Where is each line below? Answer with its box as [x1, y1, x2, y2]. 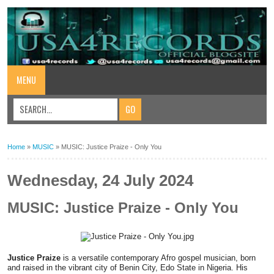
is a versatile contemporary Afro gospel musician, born [61, 253, 256, 262]
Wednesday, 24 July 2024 [7, 172, 193, 190]
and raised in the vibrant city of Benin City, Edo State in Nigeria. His [7, 262, 248, 272]
